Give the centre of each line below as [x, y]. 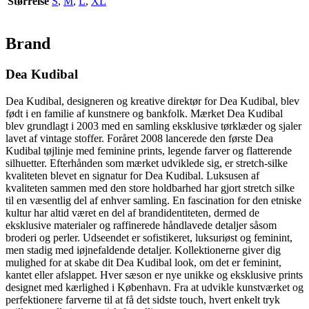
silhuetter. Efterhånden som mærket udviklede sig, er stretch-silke [147, 163]
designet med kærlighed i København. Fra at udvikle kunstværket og [154, 287]
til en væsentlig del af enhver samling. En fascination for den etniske [153, 200]
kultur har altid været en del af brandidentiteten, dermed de [132, 212]
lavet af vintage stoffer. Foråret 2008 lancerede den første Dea [139, 138]
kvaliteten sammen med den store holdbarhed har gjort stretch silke [150, 188]
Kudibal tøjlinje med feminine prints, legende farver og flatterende [149, 150]
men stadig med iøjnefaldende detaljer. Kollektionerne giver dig [143, 250]
